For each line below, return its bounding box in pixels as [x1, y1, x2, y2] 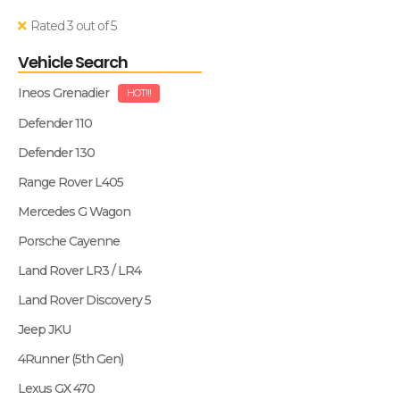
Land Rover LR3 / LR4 [18, 262, 141, 279]
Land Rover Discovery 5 [18, 292, 151, 308]
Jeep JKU [18, 321, 71, 337]
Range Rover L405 [18, 174, 123, 190]
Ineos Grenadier [18, 84, 109, 101]
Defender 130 [18, 145, 95, 161]
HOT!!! [127, 87, 151, 99]
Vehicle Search [18, 51, 128, 73]
